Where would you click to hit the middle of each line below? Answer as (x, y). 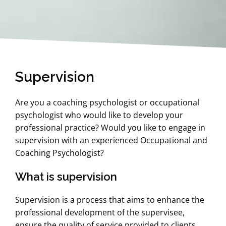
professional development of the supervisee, (100, 212)
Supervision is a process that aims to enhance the (110, 200)
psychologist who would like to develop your (99, 115)
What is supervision (66, 176)
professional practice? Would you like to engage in (110, 127)
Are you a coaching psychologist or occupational (107, 102)
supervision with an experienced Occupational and (111, 140)
